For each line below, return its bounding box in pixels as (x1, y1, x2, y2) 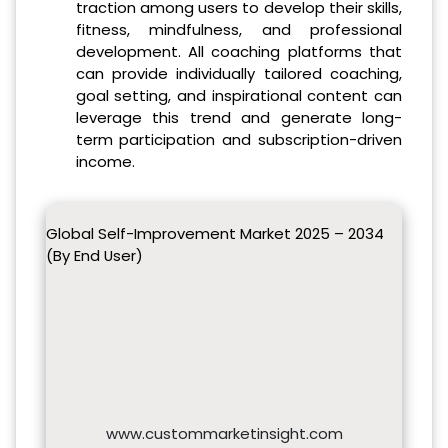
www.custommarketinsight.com (105, 423, 343, 444)
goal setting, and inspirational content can (75, 85, 402, 106)
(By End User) (46, 245, 143, 266)
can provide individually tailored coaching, (75, 63, 402, 84)
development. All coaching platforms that (75, 41, 402, 62)
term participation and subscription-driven (75, 129, 402, 150)
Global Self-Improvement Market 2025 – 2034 (46, 223, 384, 244)
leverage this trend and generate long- (75, 107, 402, 128)
